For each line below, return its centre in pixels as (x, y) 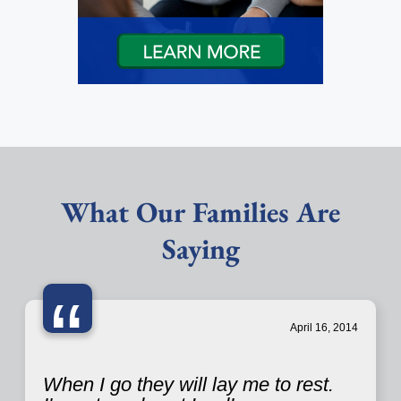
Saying (200, 249)
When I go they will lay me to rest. (188, 385)
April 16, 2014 (324, 328)
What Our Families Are (200, 213)
